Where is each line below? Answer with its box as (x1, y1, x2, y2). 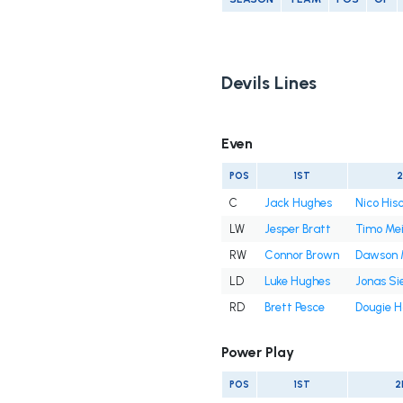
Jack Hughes (264, 196, 332, 210)
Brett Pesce (264, 300, 325, 315)
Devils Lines (220, 72, 317, 94)
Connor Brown (264, 248, 339, 263)
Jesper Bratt (264, 222, 331, 237)
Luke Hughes (264, 274, 330, 289)
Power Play (220, 344, 294, 362)
